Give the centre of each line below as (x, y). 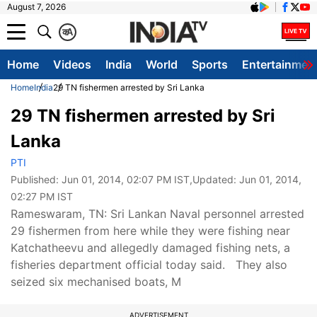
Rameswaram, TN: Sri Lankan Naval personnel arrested (157, 214)
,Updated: (214, 179)
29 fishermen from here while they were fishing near (150, 231)
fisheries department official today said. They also (149, 265)
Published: (36, 179)
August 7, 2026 (36, 7)
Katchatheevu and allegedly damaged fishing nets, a (150, 248)
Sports (210, 64)
